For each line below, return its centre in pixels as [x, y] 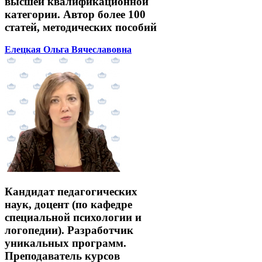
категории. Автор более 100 [75, 14]
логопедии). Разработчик [69, 230]
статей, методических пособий [81, 27]
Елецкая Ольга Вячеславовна [68, 50]
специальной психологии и [73, 218]
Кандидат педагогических [71, 192]
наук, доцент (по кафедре [68, 205]
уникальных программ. [65, 243]
